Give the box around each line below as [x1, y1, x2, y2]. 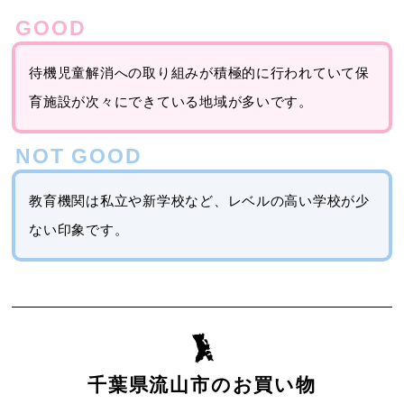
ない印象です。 [29, 223, 129, 238]
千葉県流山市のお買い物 [87, 374, 317, 396]
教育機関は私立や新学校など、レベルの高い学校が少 [29, 194, 370, 209]
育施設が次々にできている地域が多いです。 [29, 95, 313, 110]
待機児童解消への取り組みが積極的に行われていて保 [29, 66, 370, 81]
